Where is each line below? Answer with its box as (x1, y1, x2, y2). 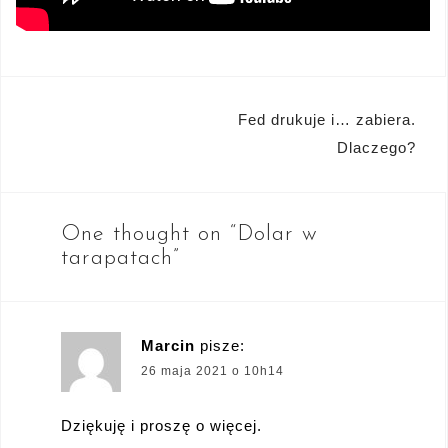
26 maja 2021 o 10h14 (141, 363, 284, 378)
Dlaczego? (337, 138, 416, 156)
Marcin (141, 336, 195, 354)
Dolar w (237, 222, 318, 246)
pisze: (200, 336, 245, 354)
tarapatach (61, 246, 173, 270)
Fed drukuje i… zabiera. (238, 110, 416, 128)
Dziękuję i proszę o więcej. (61, 416, 262, 434)
